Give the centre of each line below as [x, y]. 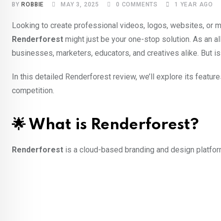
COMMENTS [139, 5]
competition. [33, 91]
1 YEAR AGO [194, 5]
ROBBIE [33, 5]
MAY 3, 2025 [80, 5]
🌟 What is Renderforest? [105, 125]
